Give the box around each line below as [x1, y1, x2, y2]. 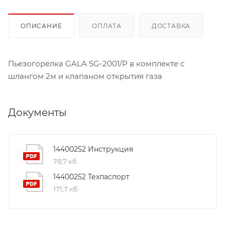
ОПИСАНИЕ [21, 22, 62, 30]
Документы [8, 106, 67, 119]
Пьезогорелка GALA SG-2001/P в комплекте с [8, 58, 184, 68]
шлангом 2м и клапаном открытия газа [8, 71, 162, 81]
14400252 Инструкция [53, 144, 133, 154]
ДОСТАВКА [151, 22, 191, 30]
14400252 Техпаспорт [53, 172, 130, 181]
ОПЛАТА [92, 22, 122, 30]
